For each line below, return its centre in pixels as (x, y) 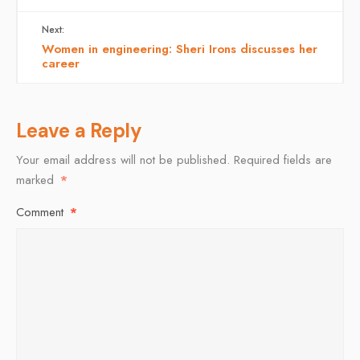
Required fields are (283, 160)
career (61, 63)
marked (37, 180)
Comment (42, 212)
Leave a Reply (79, 130)
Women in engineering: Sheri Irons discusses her (180, 49)
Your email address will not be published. (123, 160)
